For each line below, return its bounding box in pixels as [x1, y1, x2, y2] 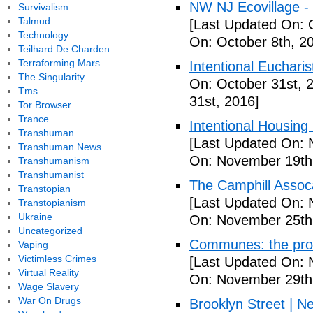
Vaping [17, 239, 48, 250]
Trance [17, 113, 49, 124]
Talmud [17, 15, 50, 27]
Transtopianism [17, 197, 86, 208]
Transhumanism [17, 155, 89, 166]
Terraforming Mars [17, 57, 100, 68]
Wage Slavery [17, 281, 79, 292]
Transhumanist [17, 169, 84, 180]
